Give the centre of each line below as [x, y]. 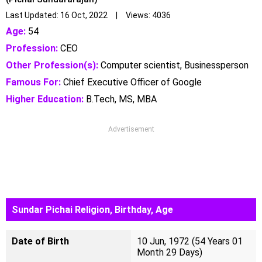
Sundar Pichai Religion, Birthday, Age [92, 210]
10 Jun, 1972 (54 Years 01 [190, 241]
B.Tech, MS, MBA [120, 99]
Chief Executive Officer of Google [131, 82]
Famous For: [33, 82]
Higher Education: [45, 99]
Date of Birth [40, 241]
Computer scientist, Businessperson [173, 65]
